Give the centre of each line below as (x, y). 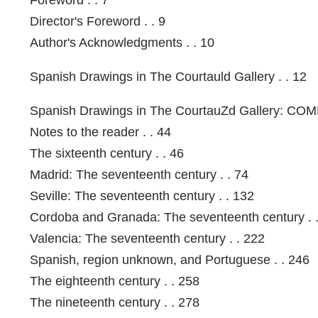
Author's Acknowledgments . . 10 (122, 42)
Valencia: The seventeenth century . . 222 (147, 238)
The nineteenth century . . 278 (115, 302)
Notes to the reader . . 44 (100, 132)
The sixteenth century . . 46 (107, 153)
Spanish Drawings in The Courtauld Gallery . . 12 (168, 76)
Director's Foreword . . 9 (98, 21)
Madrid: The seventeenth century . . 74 (139, 174)
